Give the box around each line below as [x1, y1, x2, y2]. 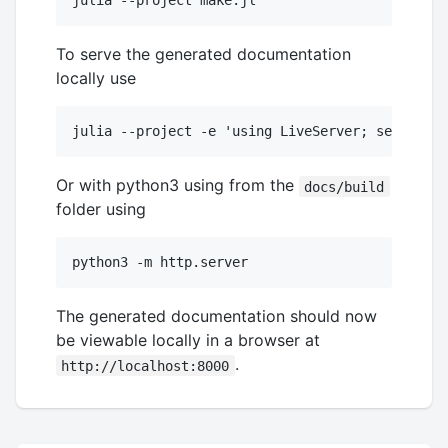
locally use [56, 68, 136, 89]
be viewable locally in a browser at [56, 330, 320, 351]
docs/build [304, 178, 385, 195]
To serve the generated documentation [56, 44, 351, 65]
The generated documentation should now [56, 306, 377, 327]
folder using [56, 199, 146, 220]
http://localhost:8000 [61, 357, 230, 374]
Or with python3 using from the [56, 175, 299, 196]
